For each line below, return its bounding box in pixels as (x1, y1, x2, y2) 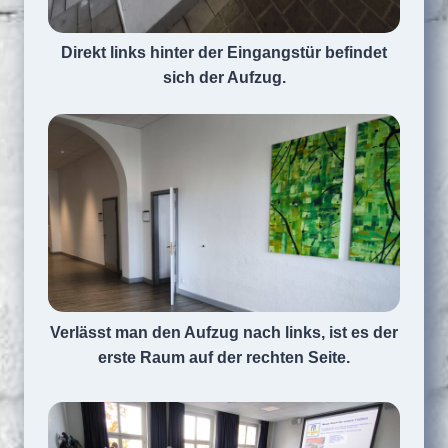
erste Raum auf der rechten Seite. (98, 349, 350, 367)
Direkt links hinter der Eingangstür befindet (61, 43, 387, 62)
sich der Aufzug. (162, 68, 286, 87)
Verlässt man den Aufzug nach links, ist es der (50, 324, 398, 342)
